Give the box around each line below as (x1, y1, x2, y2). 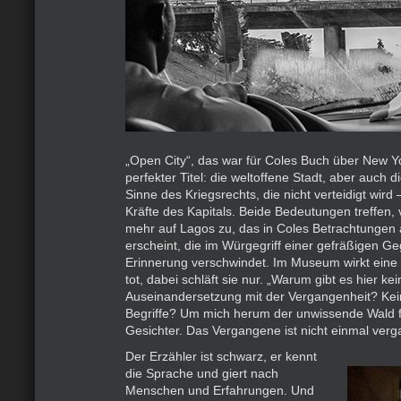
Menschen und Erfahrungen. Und (125, 383, 314, 397)
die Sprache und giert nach (125, 366, 278, 380)
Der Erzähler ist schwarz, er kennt (125, 349, 317, 363)
